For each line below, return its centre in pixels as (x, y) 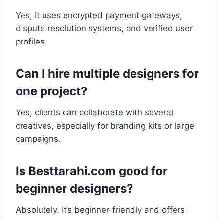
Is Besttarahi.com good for (92, 171)
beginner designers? (75, 189)
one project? (52, 91)
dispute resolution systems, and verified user (104, 29)
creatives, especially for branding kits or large (105, 126)
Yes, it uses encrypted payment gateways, (99, 15)
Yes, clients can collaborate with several (94, 113)
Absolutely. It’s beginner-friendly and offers (100, 210)
